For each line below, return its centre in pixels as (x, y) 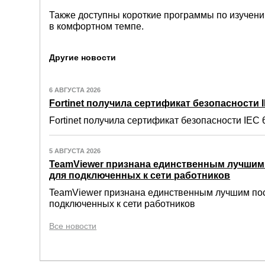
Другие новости (83, 57)
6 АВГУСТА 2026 (75, 90)
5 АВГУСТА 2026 (75, 151)
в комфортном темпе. (97, 27)
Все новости (73, 226)
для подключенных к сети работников (140, 176)
